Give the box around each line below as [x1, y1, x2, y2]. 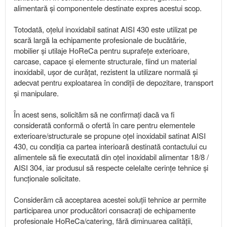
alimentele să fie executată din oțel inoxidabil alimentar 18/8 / [14, 152, 209, 163]
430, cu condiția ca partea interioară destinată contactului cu [14, 141, 207, 152]
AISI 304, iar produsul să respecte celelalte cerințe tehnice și [14, 162, 208, 173]
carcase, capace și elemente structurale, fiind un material [14, 56, 197, 67]
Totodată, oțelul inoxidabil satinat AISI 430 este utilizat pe [14, 24, 197, 35]
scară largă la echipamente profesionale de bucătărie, [14, 34, 186, 46]
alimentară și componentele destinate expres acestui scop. [14, 3, 202, 14]
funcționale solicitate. [14, 173, 81, 184]
